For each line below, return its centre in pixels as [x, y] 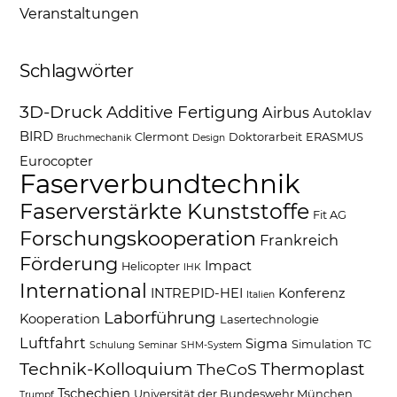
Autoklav [343, 113]
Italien [261, 295]
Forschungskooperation [138, 238]
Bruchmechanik [94, 138]
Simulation [323, 344]
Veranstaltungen [80, 13]
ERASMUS [335, 137]
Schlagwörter [77, 71]
